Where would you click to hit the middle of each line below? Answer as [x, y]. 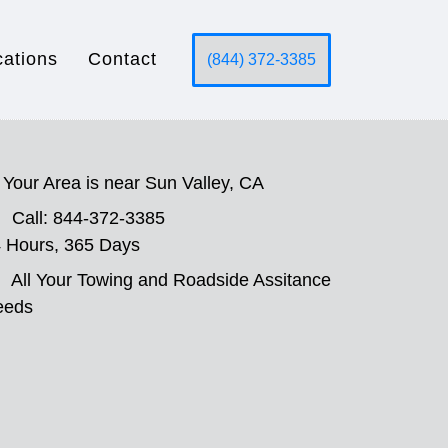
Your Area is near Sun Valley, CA [133, 183]
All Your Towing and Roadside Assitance [171, 280]
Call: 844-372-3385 [88, 218]
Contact [122, 59]
